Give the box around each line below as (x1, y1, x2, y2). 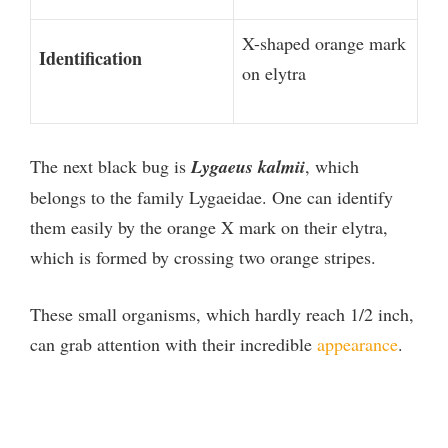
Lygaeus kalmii (191, 153, 305, 179)
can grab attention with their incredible (30, 331, 317, 356)
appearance (317, 331, 398, 356)
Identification (39, 44, 142, 71)
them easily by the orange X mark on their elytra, (30, 214, 388, 239)
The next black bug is (30, 153, 191, 178)
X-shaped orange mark (242, 30, 406, 55)
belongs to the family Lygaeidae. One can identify (30, 184, 393, 209)
